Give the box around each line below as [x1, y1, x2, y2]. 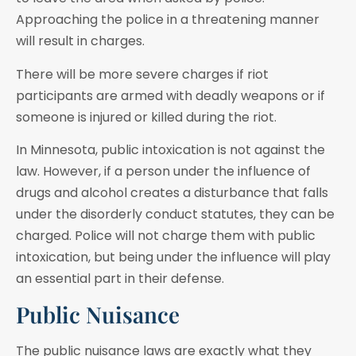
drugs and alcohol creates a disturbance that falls [16, 184, 328, 203]
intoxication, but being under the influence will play [16, 248, 331, 267]
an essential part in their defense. [16, 269, 224, 288]
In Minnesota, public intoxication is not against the [16, 141, 325, 160]
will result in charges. [16, 32, 145, 51]
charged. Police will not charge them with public [16, 226, 315, 246]
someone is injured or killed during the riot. [16, 107, 277, 126]
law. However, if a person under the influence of [16, 162, 311, 181]
